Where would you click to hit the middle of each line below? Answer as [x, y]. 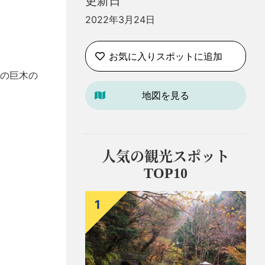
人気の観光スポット [166, 157]
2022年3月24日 [120, 20]
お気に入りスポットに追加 [166, 56]
